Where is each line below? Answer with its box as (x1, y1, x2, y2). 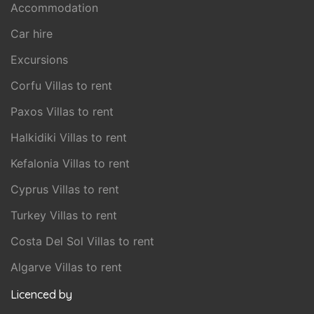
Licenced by (11, 287, 72, 302)
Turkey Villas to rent (11, 208, 117, 223)
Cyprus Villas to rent (11, 182, 119, 197)
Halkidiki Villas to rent (11, 130, 127, 145)
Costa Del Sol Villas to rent (11, 234, 154, 249)
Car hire (11, 27, 53, 41)
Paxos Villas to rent (11, 104, 114, 119)
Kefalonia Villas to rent (11, 156, 130, 171)
